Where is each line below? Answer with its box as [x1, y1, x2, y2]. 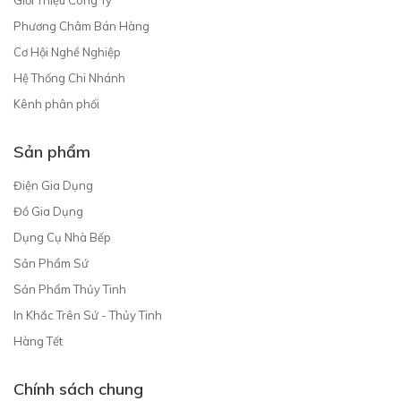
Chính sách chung [13, 378, 143, 399]
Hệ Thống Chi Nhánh [13, 70, 125, 85]
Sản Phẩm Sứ [13, 255, 89, 270]
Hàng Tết [13, 333, 63, 348]
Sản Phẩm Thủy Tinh [13, 281, 126, 296]
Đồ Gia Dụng [13, 203, 83, 218]
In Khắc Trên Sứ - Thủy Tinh [13, 307, 162, 322]
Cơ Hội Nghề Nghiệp [13, 44, 121, 59]
